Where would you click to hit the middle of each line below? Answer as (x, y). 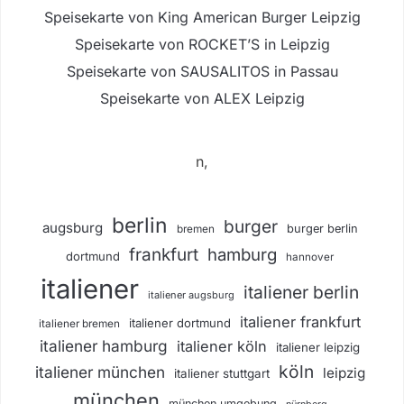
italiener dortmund (180, 322)
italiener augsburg (191, 294)
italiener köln (222, 346)
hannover (310, 257)
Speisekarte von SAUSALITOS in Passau (202, 71)
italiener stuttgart (221, 373)
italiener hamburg (104, 345)
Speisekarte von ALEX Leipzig (202, 98)
